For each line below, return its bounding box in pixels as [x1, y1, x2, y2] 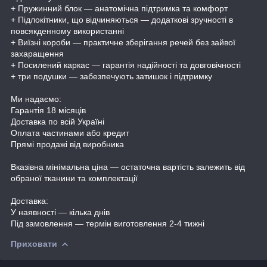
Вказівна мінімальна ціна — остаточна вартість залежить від [11, 162, 245, 172]
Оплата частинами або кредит [11, 128, 129, 138]
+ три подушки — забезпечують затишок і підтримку [11, 71, 212, 81]
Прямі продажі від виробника [11, 139, 124, 149]
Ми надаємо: [11, 94, 61, 104]
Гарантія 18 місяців [11, 105, 86, 115]
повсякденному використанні [11, 26, 124, 36]
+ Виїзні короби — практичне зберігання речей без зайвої [11, 37, 235, 47]
